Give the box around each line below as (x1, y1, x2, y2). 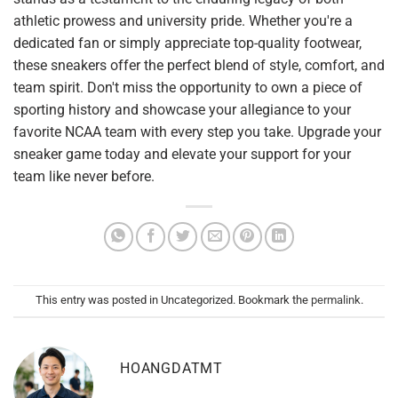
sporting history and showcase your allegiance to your (13, 100, 351, 118)
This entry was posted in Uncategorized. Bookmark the (35, 292, 311, 306)
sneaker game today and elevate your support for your (13, 145, 351, 163)
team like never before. (13, 167, 155, 185)
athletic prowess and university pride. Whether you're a (13, 12, 353, 29)
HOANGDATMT (120, 359, 223, 377)
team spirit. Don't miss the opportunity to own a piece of (13, 78, 362, 96)
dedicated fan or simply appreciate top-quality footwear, (13, 34, 362, 52)
